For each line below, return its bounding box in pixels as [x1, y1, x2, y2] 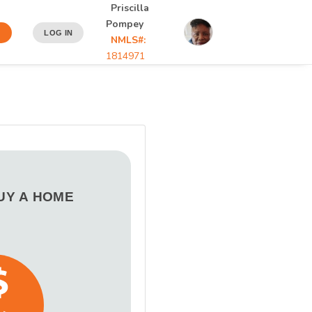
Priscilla [110, 1, 149, 15]
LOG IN [44, 29, 73, 37]
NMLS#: [110, 33, 146, 47]
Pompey [105, 17, 143, 31]
